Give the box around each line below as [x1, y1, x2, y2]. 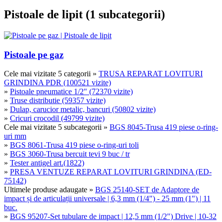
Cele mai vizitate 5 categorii [4, 69, 91, 78]
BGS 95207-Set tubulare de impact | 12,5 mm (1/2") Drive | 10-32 [10, 212, 217, 221]
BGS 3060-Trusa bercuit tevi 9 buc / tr [10, 150, 130, 159]
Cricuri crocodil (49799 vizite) [10, 114, 105, 123]
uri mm [4, 132, 26, 141]
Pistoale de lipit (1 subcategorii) [4, 7, 165, 21]
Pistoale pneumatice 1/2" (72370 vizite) [10, 87, 133, 96]
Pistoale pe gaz [4, 49, 63, 60]
